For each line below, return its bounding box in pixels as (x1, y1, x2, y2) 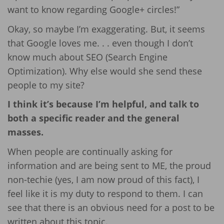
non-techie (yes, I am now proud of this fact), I (7, 173, 199, 185)
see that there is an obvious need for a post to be (7, 201, 214, 213)
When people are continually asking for (7, 145, 172, 157)
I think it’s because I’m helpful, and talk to (7, 98, 199, 110)
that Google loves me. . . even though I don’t (7, 36, 193, 49)
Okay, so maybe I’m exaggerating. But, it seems (7, 22, 205, 35)
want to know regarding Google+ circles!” (7, 3, 179, 15)
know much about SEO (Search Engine (7, 50, 167, 63)
